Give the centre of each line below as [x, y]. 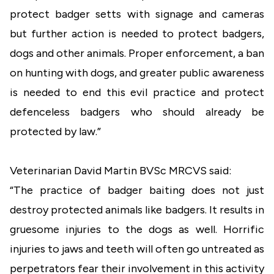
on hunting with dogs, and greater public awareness [137, 73]
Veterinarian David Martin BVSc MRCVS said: [123, 171]
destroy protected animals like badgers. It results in [137, 210]
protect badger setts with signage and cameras [137, 14]
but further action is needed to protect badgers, [137, 34]
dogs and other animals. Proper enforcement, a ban [137, 53]
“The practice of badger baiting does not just [137, 190]
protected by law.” [58, 131]
